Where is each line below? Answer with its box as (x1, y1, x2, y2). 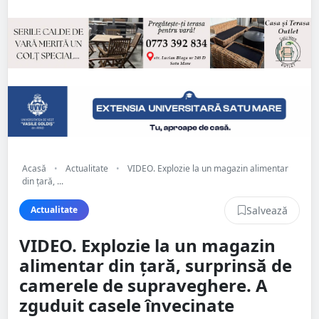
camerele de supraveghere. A (19, 273, 268, 297)
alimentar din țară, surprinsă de (19, 253, 292, 277)
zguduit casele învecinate (19, 293, 234, 317)
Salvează (246, 203, 288, 217)
